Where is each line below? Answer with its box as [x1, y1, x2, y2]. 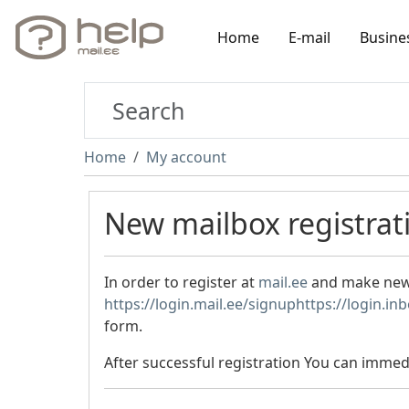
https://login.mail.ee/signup [104, 294, 296, 314]
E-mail [288, 26, 330, 47]
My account [146, 147, 226, 167]
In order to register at [104, 272, 258, 292]
